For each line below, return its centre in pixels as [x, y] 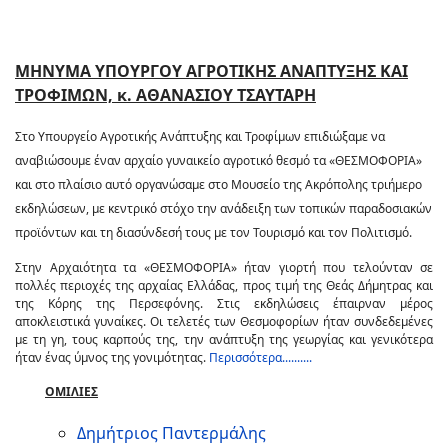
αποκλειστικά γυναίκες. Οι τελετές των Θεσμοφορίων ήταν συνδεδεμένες [224, 321]
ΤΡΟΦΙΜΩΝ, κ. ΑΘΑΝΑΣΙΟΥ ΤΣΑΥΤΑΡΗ [165, 95]
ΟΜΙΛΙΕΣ [71, 391]
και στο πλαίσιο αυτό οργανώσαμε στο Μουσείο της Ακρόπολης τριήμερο [218, 184]
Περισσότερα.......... [260, 357]
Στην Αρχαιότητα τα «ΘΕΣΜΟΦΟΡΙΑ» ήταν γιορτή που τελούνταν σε [224, 267]
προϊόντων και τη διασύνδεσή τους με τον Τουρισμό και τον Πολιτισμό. [213, 232]
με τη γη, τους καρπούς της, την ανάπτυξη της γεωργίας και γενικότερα [224, 339]
